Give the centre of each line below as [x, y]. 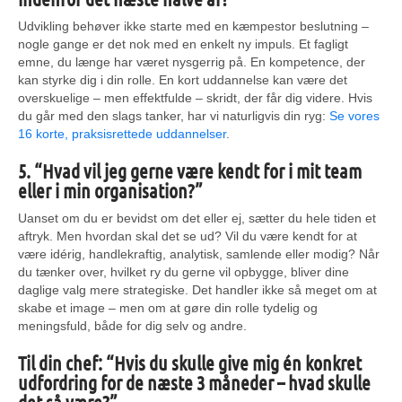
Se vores [354, 116]
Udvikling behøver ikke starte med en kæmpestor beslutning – [193, 26]
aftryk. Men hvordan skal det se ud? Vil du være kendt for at [188, 236]
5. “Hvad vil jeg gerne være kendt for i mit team [190, 170]
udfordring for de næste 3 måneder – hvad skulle [194, 382]
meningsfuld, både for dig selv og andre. [132, 326]
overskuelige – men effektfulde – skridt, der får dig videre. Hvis [195, 98]
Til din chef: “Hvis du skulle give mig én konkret [190, 363]
